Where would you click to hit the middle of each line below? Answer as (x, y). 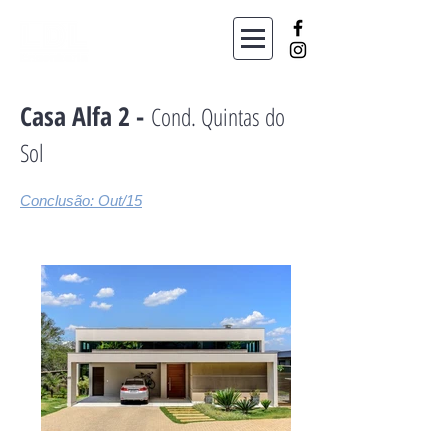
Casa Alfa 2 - (85, 116)
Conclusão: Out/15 (81, 200)
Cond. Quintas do (218, 116)
